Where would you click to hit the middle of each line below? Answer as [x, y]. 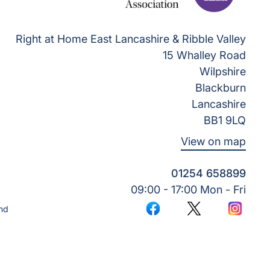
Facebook [175, 215]
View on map [213, 141]
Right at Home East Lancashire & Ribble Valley [131, 39]
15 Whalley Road [204, 55]
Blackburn [221, 88]
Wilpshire [223, 71]
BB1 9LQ [225, 120]
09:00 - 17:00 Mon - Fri [188, 190]
